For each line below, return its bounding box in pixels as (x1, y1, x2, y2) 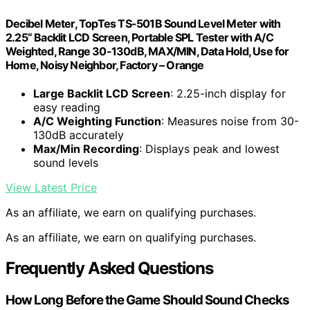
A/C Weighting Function (33, 114, 161, 129)
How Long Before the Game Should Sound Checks (6, 292, 289, 309)
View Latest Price (6, 181, 97, 195)
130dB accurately (33, 128, 124, 143)
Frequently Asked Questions (6, 258, 213, 279)
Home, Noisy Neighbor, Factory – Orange (6, 57, 204, 72)
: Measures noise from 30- (161, 114, 299, 129)
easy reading (33, 100, 100, 115)
